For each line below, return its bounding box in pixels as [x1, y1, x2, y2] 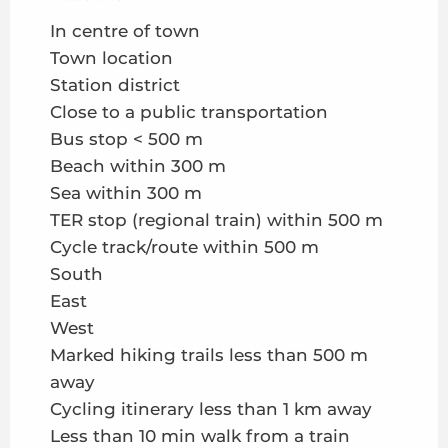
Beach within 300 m [50, 156, 226, 177]
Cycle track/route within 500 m [50, 237, 319, 258]
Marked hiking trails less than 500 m [50, 345, 368, 366]
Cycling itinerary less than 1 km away [50, 399, 372, 420]
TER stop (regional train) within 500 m [50, 210, 383, 231]
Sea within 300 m [50, 183, 202, 204]
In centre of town [50, 21, 200, 42]
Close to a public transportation [50, 102, 328, 123]
